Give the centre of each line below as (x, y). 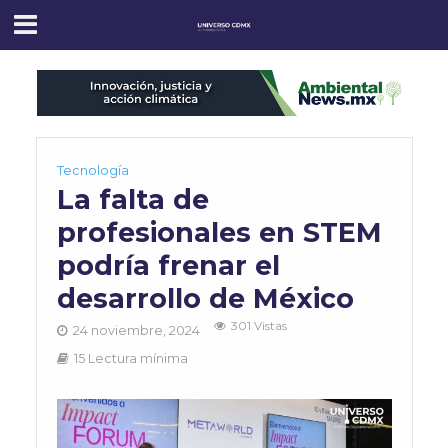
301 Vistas (258, 326)
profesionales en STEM (219, 233)
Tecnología (92, 171)
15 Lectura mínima (130, 359)
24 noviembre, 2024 (136, 331)
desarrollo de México (205, 299)
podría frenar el (168, 266)
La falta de (132, 200)
